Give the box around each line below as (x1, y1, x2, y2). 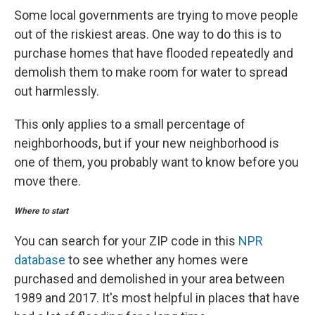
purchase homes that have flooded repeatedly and (14, 46, 293, 60)
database (14, 252, 65, 267)
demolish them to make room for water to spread (14, 65, 288, 79)
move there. (14, 174, 81, 188)
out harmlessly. (14, 84, 99, 98)
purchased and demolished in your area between (14, 271, 285, 286)
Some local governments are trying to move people (14, 8, 298, 22)
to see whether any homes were (65, 252, 248, 267)
